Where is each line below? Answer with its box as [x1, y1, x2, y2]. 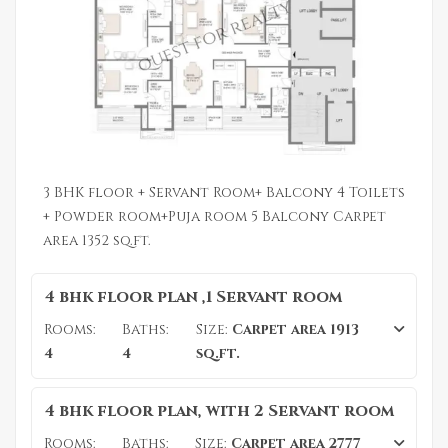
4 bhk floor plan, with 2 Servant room [44, 399, 394, 422]
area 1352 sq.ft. [43, 230, 151, 250]
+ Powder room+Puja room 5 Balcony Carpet [43, 206, 386, 226]
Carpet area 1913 [228, 319, 360, 339]
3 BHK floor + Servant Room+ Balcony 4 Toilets [43, 182, 405, 202]
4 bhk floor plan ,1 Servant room [44, 285, 342, 308]
